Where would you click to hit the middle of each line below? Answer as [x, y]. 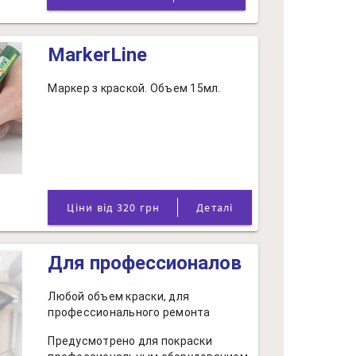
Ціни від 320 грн [138, 207]
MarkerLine [98, 55]
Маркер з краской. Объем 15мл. [134, 88]
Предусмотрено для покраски [130, 341]
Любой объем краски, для [118, 296]
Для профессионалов [145, 263]
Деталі [215, 207]
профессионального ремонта [129, 312]
